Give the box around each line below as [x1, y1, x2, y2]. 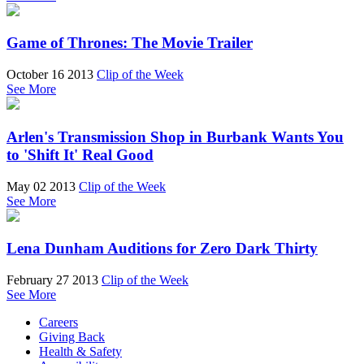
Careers [39, 314, 78, 329]
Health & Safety [39, 344, 122, 358]
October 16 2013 [6, 67, 93, 82]
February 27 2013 [6, 272, 98, 287]
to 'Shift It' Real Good [6, 145, 154, 163]
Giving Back [39, 329, 105, 344]
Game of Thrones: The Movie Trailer [6, 34, 253, 52]
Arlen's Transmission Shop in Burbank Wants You [6, 128, 344, 145]
